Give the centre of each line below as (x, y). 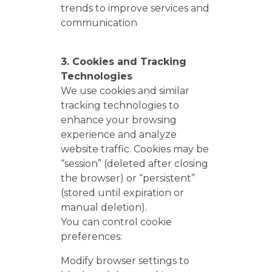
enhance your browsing (119, 120)
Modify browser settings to (125, 261)
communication (99, 23)
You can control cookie (116, 222)
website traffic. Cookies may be (135, 149)
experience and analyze (119, 134)
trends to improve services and (135, 8)
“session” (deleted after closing (134, 164)
